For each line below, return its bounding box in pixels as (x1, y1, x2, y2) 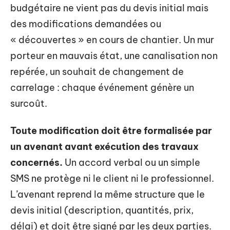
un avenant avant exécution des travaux (10, 141, 199, 152)
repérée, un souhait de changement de (10, 65, 184, 78)
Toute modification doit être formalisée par (10, 125, 212, 137)
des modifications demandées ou (10, 17, 161, 30)
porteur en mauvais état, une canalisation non (10, 49, 218, 62)
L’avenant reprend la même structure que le (10, 188, 205, 200)
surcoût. (10, 97, 47, 109)
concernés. (10, 157, 63, 168)
